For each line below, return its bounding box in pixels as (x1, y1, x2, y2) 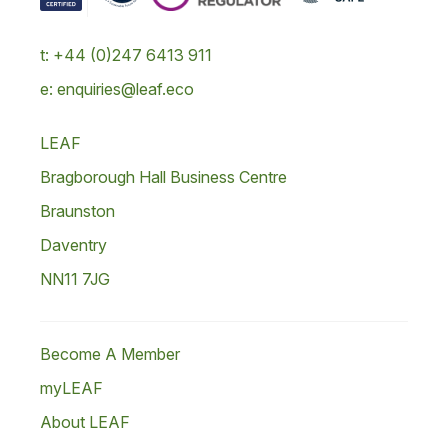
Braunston (40, 201, 115, 221)
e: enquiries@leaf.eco (40, 79, 194, 99)
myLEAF (40, 378, 103, 398)
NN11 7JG (40, 269, 110, 289)
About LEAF (40, 412, 130, 432)
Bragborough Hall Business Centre (40, 167, 287, 187)
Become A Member (40, 344, 180, 364)
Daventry (40, 235, 107, 255)
